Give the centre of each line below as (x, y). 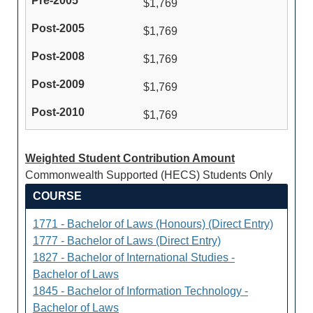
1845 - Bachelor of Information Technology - (140, 291)
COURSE (57, 196)
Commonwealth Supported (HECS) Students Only (149, 175)
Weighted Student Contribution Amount (130, 158)
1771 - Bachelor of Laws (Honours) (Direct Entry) (153, 224)
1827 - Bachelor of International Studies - (134, 257)
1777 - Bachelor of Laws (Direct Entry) (127, 241)
